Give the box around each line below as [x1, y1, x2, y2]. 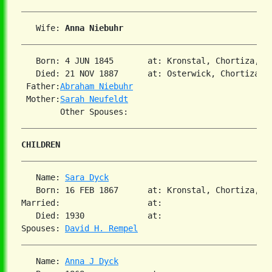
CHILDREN [21, 140, 60, 150]
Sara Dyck [65, 172, 109, 183]
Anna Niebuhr [65, 23, 123, 33]
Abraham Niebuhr [60, 81, 133, 92]
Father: [21, 81, 60, 92]
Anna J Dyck [65, 256, 118, 267]
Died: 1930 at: [21, 211, 177, 221]
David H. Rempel [65, 223, 138, 234]
